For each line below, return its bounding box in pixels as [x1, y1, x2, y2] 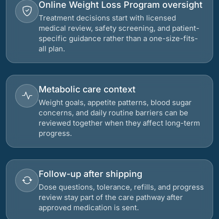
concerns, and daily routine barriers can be [39, 108, 188, 117]
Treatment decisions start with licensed [39, 13, 176, 22]
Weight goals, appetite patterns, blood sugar [39, 98, 192, 107]
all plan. [39, 44, 65, 53]
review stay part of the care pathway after [39, 193, 183, 202]
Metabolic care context [39, 84, 135, 94]
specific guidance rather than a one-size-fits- [39, 34, 198, 43]
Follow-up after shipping [39, 169, 142, 179]
